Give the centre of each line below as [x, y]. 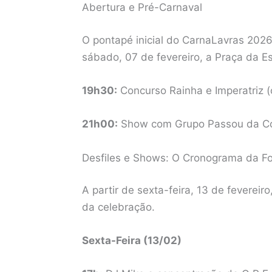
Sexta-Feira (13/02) [131, 241]
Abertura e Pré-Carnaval [142, 8]
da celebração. [118, 207]
